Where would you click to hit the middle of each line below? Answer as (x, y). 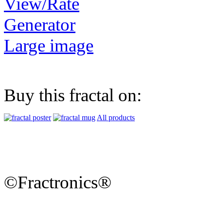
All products (116, 118)
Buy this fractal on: (73, 95)
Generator (40, 25)
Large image (49, 46)
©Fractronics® (58, 182)
